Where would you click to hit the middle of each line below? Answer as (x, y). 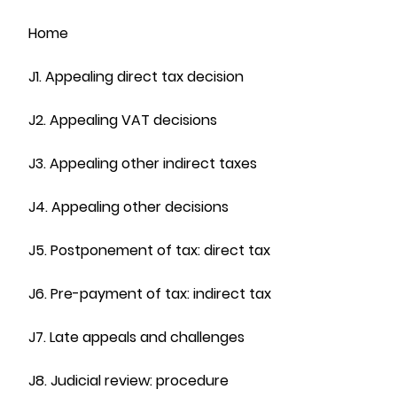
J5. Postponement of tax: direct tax (149, 250)
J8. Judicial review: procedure (128, 381)
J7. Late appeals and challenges (136, 337)
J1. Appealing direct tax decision (136, 77)
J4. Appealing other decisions (128, 207)
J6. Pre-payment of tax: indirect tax (150, 294)
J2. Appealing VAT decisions (123, 120)
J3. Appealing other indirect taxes (143, 163)
